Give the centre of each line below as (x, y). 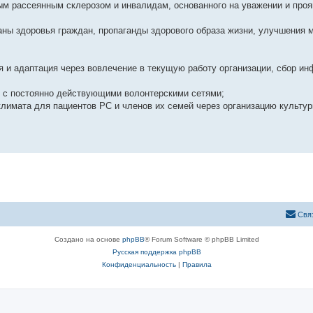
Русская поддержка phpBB (156, 252)
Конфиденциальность (139, 264)
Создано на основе (88, 239)
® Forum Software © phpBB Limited (202, 239)
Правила (197, 264)
